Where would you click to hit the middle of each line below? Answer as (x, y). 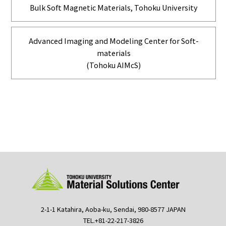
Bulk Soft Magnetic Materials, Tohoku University (114, 7)
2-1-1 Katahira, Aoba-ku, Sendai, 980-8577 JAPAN (113, 209)
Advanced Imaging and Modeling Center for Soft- (114, 40)
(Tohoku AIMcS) (114, 65)
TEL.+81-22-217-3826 (113, 220)
